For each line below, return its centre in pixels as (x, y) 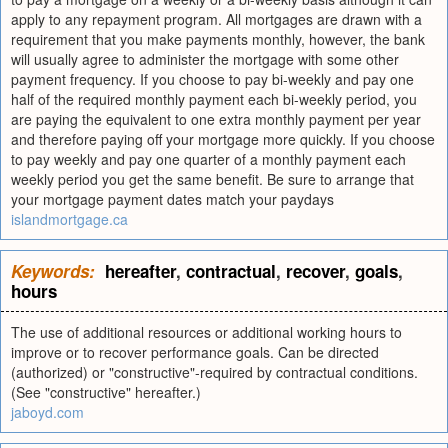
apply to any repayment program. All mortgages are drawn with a (216, 19)
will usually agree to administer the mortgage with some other (205, 59)
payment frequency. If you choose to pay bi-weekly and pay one (212, 79)
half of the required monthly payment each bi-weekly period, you (214, 99)
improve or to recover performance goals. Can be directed (195, 352)
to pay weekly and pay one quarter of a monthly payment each (208, 159)
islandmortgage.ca (69, 219)
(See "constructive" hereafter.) (106, 392)
